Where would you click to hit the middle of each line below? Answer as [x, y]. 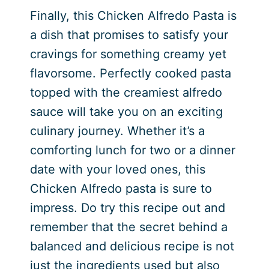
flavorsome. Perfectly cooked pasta [130, 73]
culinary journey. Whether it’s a [117, 131]
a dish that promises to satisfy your [129, 35]
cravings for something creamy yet [128, 54]
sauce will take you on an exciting [126, 111]
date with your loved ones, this [117, 169]
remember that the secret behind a [128, 227]
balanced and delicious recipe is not [132, 246]
